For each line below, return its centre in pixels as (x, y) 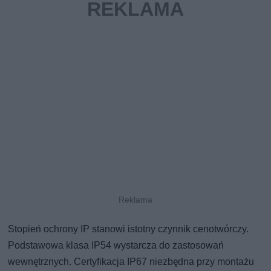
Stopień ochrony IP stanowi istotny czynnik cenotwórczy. (129, 229)
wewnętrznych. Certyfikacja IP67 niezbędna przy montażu (131, 261)
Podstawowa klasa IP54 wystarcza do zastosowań (116, 245)
